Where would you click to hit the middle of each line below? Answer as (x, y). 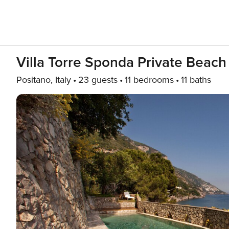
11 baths (196, 80)
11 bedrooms (149, 80)
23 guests (98, 80)
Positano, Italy (44, 80)
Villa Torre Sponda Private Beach (121, 62)
